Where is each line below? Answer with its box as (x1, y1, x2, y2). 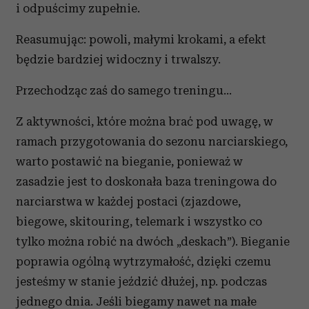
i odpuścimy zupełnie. (16, 1, 140, 15)
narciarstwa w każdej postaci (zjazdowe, (16, 195, 241, 208)
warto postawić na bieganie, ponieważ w (16, 154, 243, 168)
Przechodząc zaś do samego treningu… (16, 83, 232, 97)
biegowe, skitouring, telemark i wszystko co (16, 215, 262, 228)
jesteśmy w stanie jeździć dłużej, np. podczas (16, 275, 267, 288)
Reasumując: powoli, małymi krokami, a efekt (16, 32, 266, 46)
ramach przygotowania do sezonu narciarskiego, (16, 134, 288, 148)
